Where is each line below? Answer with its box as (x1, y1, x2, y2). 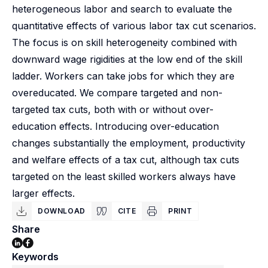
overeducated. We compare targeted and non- (12, 87, 223, 99)
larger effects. (12, 187, 75, 199)
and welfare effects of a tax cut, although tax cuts (12, 154, 239, 166)
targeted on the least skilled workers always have (12, 170, 236, 182)
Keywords (12, 251, 59, 263)
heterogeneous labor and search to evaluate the (12, 3, 232, 15)
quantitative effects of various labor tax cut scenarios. (12, 20, 256, 32)
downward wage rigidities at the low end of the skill (12, 53, 242, 65)
